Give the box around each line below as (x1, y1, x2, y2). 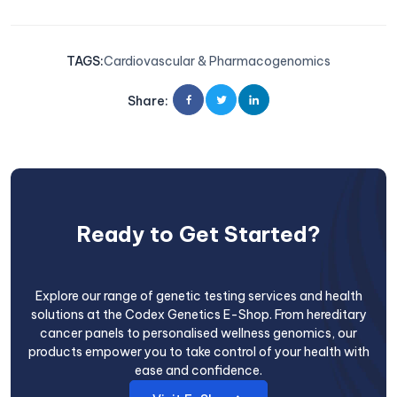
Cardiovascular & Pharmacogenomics (103, 52, 331, 69)
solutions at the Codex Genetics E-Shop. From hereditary (30, 306, 367, 323)
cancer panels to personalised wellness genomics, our (40, 324, 357, 341)
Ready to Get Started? (76, 220, 321, 247)
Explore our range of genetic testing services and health (35, 287, 362, 304)
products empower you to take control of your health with (27, 343, 370, 360)
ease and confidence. (135, 362, 262, 378)
